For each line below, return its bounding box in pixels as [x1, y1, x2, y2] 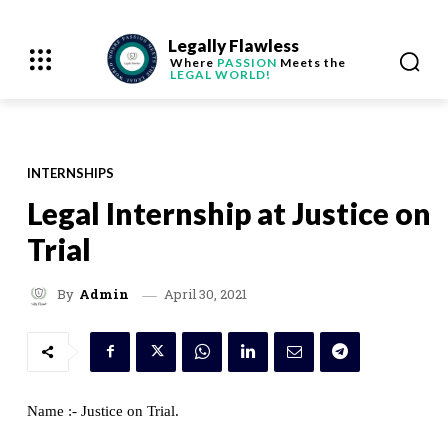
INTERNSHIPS [27, 164, 114, 181]
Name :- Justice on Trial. [27, 402, 179, 419]
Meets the [276, 55, 346, 70]
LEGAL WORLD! [169, 67, 271, 82]
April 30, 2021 [164, 284, 247, 303]
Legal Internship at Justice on [27, 194, 431, 231]
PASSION [216, 55, 277, 70]
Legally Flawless [167, 35, 299, 56]
